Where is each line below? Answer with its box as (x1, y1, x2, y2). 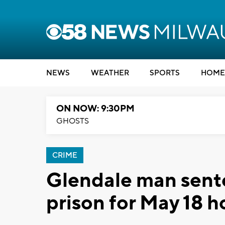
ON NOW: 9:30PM (56, 103, 135, 115)
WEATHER (90, 68, 129, 78)
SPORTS (150, 68, 180, 78)
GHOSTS (56, 116, 89, 126)
